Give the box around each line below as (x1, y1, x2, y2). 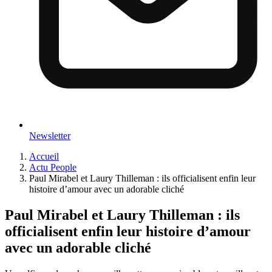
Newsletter (29, 130, 70, 141)
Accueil (29, 151, 59, 161)
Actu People (29, 161, 76, 172)
